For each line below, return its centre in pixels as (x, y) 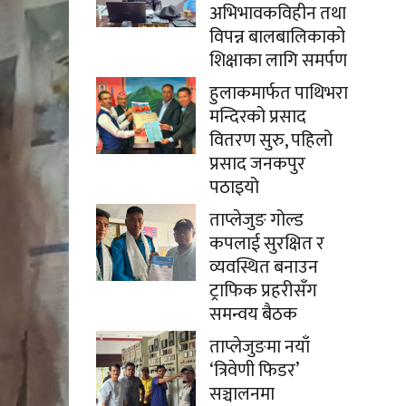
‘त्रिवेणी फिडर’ (254, 371)
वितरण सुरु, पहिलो (271, 140)
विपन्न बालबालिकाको (277, 37)
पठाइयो (234, 188)
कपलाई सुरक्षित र (267, 244)
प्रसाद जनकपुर (257, 164)
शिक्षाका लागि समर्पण (278, 61)
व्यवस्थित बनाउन (264, 267)
